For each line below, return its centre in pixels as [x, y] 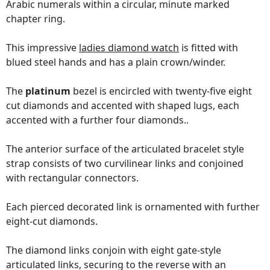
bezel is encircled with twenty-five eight [161, 91]
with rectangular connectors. [72, 178]
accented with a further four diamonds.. [97, 120]
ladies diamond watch [129, 48]
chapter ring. [36, 19]
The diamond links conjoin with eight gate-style [114, 250]
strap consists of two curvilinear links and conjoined [125, 164]
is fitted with [209, 48]
